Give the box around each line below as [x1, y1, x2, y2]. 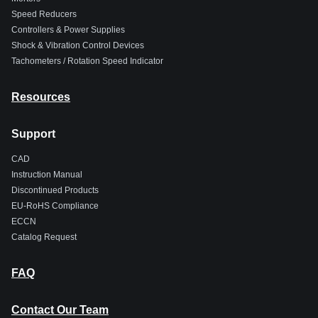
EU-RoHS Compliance [11, 201, 99, 211]
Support [11, 128, 55, 140]
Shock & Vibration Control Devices [11, 40, 144, 50]
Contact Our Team [11, 304, 109, 316]
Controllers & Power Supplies [11, 25, 125, 35]
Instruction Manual [11, 170, 82, 180]
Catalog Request [11, 232, 77, 242]
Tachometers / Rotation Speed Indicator [11, 56, 163, 66]
